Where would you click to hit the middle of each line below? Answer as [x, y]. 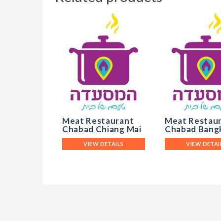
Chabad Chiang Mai [102, 129]
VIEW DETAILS [104, 144]
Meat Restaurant [98, 120]
